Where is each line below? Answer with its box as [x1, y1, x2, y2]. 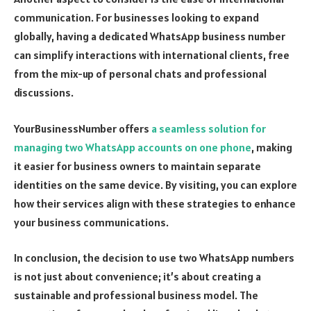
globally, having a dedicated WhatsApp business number [14, 29, 285, 44]
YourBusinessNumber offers [14, 121, 151, 135]
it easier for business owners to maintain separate [14, 158, 261, 173]
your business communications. [14, 215, 169, 229]
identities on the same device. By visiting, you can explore [14, 177, 297, 192]
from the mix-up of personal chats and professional [14, 67, 267, 81]
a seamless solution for [151, 121, 266, 135]
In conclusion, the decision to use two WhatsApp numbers [14, 251, 294, 265]
